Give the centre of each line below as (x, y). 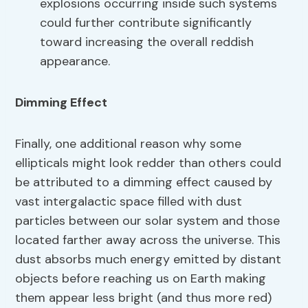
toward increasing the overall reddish (147, 42)
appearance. (75, 62)
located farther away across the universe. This (148, 240)
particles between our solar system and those (148, 221)
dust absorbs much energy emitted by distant (148, 260)
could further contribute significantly (146, 23)
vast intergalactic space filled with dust (129, 202)
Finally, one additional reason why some (129, 144)
